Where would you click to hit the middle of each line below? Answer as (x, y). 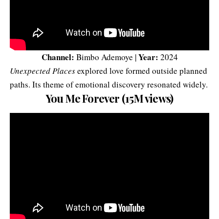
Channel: (58, 57)
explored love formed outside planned (141, 70)
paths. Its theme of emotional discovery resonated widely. (109, 84)
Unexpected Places (43, 70)
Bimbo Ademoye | (106, 57)
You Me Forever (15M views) (109, 98)
